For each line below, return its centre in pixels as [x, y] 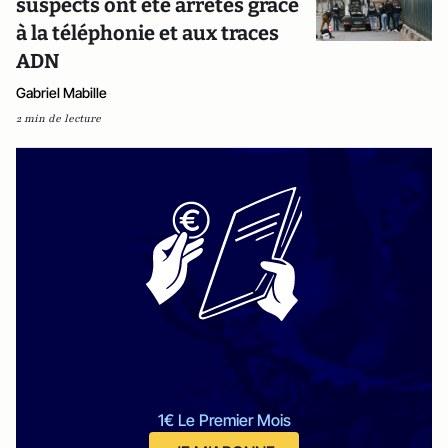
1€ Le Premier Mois [224, 420]
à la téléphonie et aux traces [147, 33]
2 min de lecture [58, 118]
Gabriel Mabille [61, 92]
